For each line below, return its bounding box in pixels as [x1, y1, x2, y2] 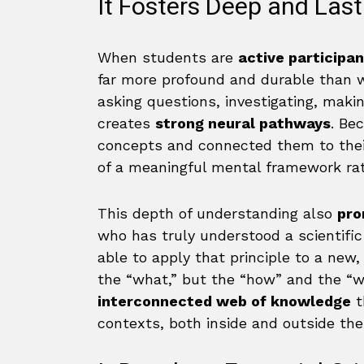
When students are [97, 49, 238, 66]
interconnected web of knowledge [97, 292, 351, 310]
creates [97, 115, 155, 132]
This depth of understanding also [97, 205, 337, 222]
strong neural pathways [155, 115, 331, 132]
